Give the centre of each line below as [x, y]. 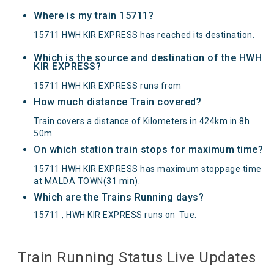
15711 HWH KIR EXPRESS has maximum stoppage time [148, 168]
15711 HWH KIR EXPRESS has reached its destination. [144, 35]
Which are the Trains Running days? [119, 197]
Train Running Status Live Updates [137, 257]
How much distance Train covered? [117, 102]
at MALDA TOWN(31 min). [87, 181]
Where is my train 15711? [94, 15]
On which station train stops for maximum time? [148, 149]
